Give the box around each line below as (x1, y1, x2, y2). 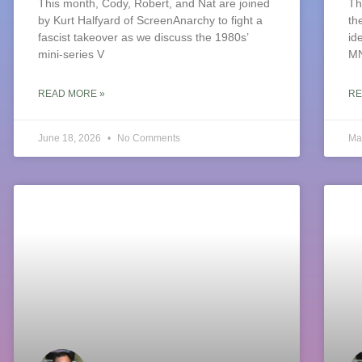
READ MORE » (38, 88, 106, 100)
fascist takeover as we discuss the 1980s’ (38, 31, 249, 44)
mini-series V (38, 48, 105, 61)
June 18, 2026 (38, 133, 104, 145)
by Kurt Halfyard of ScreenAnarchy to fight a (38, 14, 263, 27)
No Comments (115, 133, 181, 145)
